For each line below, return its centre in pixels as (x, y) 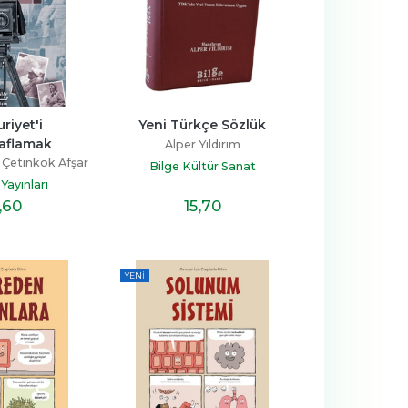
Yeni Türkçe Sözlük (202, 124)
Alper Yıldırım (202, 144)
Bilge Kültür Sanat (202, 166)
